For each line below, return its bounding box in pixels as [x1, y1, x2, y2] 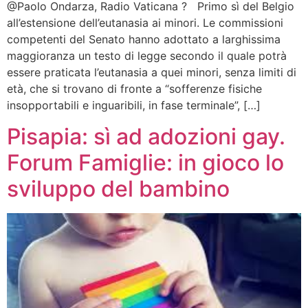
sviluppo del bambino [7, 175, 230, 202]
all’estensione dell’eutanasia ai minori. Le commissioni [7, 16, 283, 30]
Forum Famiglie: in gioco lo [7, 148, 284, 176]
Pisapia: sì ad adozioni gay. [7, 122, 285, 150]
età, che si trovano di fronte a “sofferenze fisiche [7, 82, 262, 96]
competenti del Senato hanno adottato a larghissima [7, 32, 280, 47]
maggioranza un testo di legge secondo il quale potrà [7, 49, 287, 63]
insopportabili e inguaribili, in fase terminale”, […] [7, 98, 261, 113]
